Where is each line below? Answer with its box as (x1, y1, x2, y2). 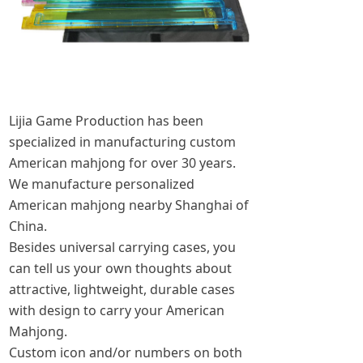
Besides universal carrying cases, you (9, 238, 236, 256)
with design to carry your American (9, 301, 224, 319)
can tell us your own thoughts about (9, 259, 232, 277)
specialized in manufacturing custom (9, 133, 236, 151)
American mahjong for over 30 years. (9, 154, 236, 172)
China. (9, 217, 50, 235)
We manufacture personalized (9, 175, 194, 193)
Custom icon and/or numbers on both (9, 344, 242, 361)
